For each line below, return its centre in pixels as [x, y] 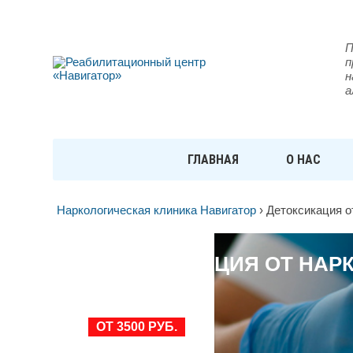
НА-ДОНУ [136, 284]
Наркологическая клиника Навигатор [156, 210]
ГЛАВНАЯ [213, 160]
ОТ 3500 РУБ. [137, 327]
